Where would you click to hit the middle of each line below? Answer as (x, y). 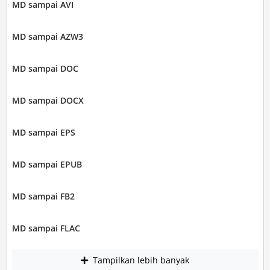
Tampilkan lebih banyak (140, 260)
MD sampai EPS (43, 133)
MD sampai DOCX (48, 101)
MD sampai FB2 (43, 196)
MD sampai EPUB (47, 165)
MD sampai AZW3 (47, 37)
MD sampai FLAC (46, 228)
